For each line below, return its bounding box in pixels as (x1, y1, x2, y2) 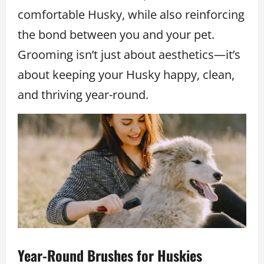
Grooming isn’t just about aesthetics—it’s (18, 46, 240, 62)
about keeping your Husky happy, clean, (18, 66, 235, 82)
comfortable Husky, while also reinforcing (18, 6, 245, 22)
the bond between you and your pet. (18, 26, 214, 42)
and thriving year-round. (18, 86, 148, 103)
